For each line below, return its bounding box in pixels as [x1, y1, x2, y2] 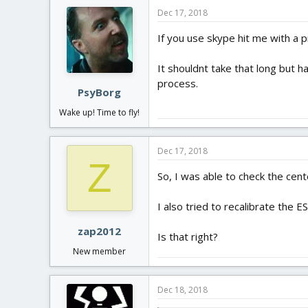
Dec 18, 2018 [157, 283, 208, 296]
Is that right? [157, 230, 218, 243]
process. [157, 76, 198, 90]
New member [73, 245, 126, 257]
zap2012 [78, 223, 121, 238]
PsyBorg [78, 85, 121, 99]
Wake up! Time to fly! [59, 107, 140, 118]
